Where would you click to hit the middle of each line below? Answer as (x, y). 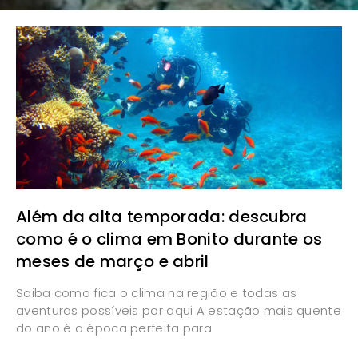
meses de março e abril (113, 261)
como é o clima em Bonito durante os (169, 239)
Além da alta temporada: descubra (162, 216)
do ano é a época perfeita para (114, 328)
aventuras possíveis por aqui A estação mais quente (179, 310)
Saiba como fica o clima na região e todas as (157, 292)
